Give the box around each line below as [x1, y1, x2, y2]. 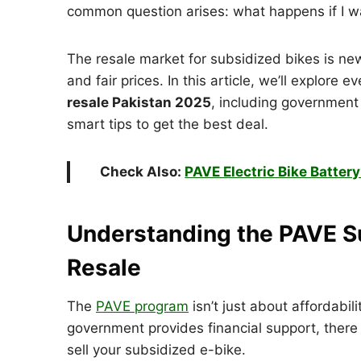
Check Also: [100, 163, 185, 180]
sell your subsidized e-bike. [67, 341, 246, 358]
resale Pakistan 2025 [67, 93, 211, 110]
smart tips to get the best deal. [67, 115, 268, 132]
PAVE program [96, 297, 189, 314]
